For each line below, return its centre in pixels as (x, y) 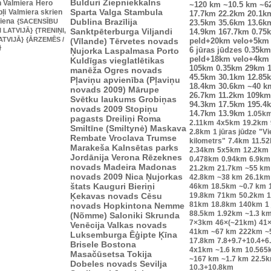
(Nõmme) (89, 215)
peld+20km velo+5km (229, 41)
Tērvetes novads (144, 41)
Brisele (84, 244)
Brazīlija (121, 21)
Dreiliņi (120, 118)
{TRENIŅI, (51, 30)
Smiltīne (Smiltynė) (109, 128)
